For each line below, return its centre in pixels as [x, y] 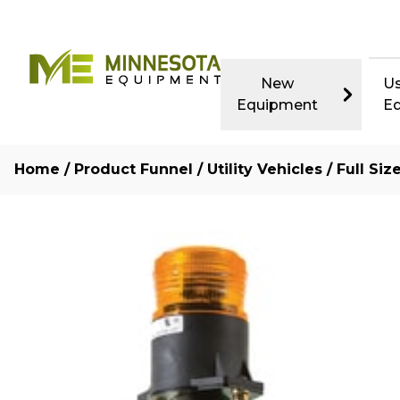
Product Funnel [133, 169]
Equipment [277, 105]
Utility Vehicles [265, 169]
